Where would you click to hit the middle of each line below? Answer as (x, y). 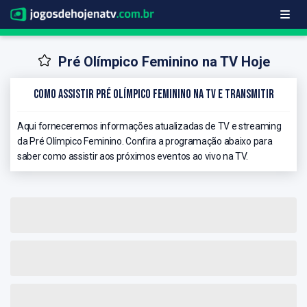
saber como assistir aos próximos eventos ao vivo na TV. (133, 156)
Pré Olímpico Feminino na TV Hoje (164, 62)
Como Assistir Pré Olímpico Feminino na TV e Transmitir (153, 94)
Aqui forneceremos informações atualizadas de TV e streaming (149, 126)
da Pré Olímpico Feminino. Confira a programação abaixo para (145, 141)
